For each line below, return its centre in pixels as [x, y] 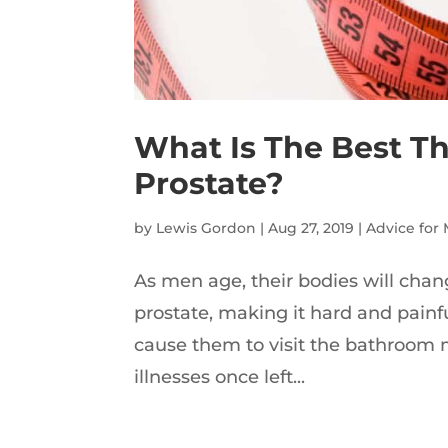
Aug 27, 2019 [311, 227]
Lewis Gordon [206, 227]
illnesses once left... [220, 376]
